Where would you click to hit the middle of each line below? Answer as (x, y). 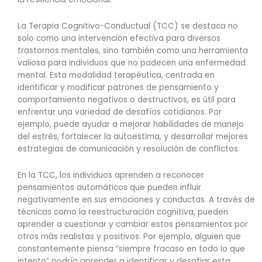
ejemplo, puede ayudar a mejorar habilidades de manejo (131, 125)
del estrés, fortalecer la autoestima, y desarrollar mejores (133, 137)
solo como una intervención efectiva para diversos (119, 39)
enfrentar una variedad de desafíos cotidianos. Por (120, 112)
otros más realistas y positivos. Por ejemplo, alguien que (129, 237)
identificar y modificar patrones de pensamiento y (118, 88)
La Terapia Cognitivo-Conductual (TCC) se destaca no (128, 26)
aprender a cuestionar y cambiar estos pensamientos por (133, 225)
